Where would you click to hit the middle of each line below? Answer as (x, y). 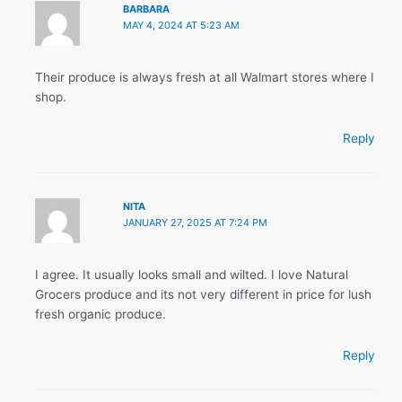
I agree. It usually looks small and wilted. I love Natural (192, 274)
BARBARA (146, 9)
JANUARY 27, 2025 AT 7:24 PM (195, 222)
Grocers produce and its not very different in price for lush (204, 294)
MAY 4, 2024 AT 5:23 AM (181, 25)
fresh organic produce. (101, 314)
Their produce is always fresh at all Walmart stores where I (205, 78)
